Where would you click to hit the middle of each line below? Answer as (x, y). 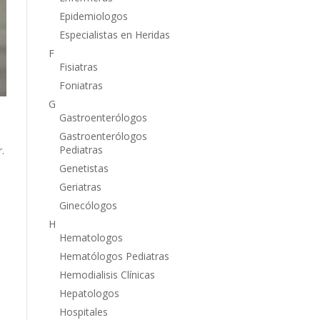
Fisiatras (78, 66)
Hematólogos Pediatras (114, 256)
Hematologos (91, 237)
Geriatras (80, 186)
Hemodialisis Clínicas (107, 274)
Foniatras (81, 85)
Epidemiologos (93, 16)
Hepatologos (89, 293)
